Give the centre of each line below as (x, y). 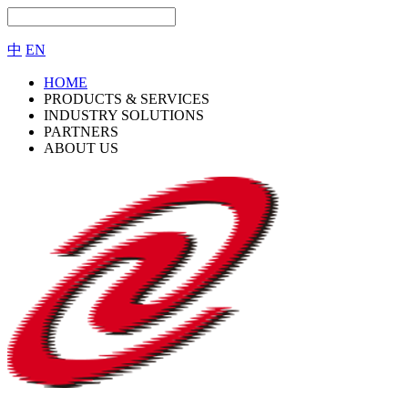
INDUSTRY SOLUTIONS (124, 115)
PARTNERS (81, 132)
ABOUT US (81, 148)
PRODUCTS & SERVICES (127, 99)
